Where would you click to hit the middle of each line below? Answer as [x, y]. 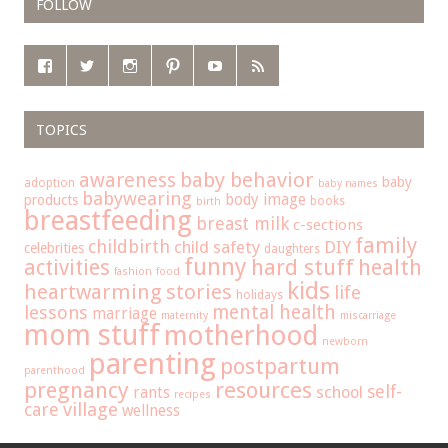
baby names [348, 184]
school [339, 393]
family [386, 246]
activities [67, 268]
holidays [259, 295]
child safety [217, 247]
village [90, 410]
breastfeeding [108, 221]
